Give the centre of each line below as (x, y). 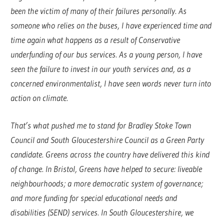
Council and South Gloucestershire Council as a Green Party (107, 139)
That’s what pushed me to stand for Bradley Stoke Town (101, 125)
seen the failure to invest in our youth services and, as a (101, 69)
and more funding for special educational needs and (94, 197)
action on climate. (41, 98)
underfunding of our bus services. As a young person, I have (106, 54)
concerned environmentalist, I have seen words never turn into (111, 83)
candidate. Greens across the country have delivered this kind (110, 154)
